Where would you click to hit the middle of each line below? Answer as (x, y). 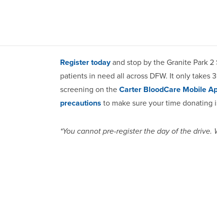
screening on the (90, 90)
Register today (85, 62)
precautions (81, 103)
